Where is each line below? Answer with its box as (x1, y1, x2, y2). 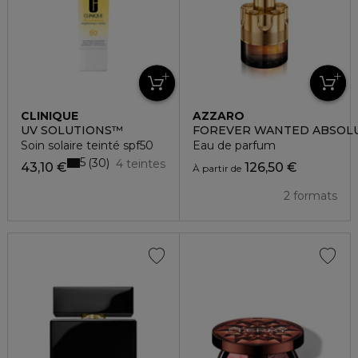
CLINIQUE (21, 108, 78, 123)
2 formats (284, 188, 337, 203)
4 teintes (116, 156, 166, 171)
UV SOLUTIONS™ (21, 122, 123, 137)
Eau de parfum (192, 137, 276, 153)
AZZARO (192, 108, 245, 123)
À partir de (192, 161, 241, 174)
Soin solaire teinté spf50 (21, 137, 153, 153)
